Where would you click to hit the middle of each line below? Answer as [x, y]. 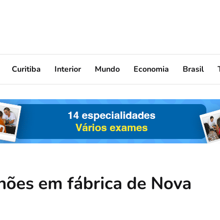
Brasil [193, 69]
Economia [151, 69]
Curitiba [26, 69]
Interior [68, 69]
